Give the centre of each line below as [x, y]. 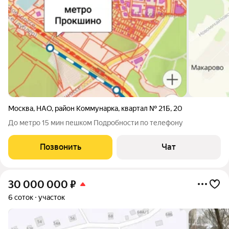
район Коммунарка [86, 108]
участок [52, 197]
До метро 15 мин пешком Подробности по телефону [96, 123]
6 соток [21, 197]
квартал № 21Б [146, 108]
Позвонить [60, 147]
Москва [21, 108]
